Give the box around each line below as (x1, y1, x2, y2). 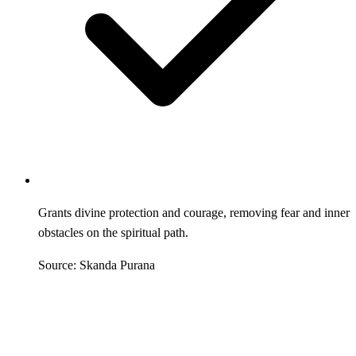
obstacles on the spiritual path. (38, 225, 188, 239)
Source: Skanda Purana (38, 257, 155, 272)
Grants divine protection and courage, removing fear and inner (38, 205, 350, 219)
